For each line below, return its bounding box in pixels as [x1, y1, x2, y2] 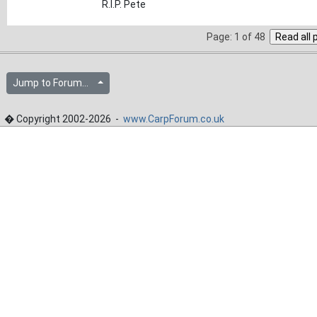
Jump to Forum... [13, 77, 95, 88]
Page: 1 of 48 [206, 31, 265, 42]
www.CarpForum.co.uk [123, 113, 224, 125]
